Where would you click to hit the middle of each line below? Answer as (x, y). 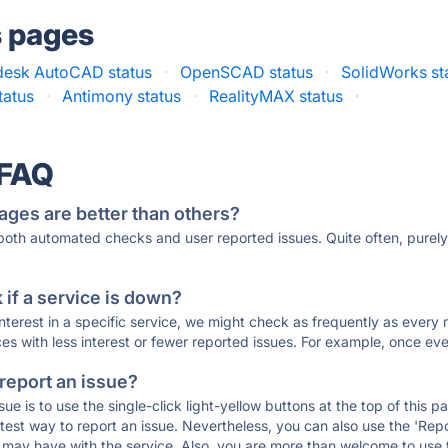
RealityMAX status (276, 96)
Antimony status (122, 96)
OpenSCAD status (247, 72)
